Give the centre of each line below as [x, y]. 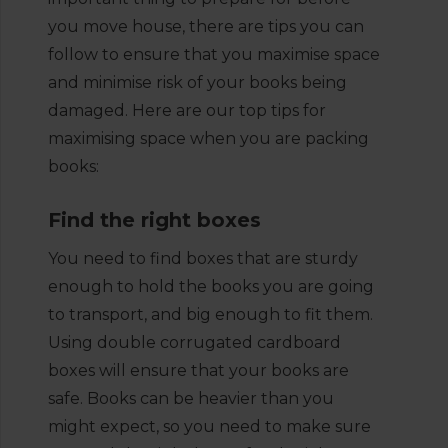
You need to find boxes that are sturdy [203, 258]
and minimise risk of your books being [197, 82]
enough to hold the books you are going [211, 286]
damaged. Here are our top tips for [187, 110]
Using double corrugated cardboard [194, 342]
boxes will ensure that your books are [198, 370]
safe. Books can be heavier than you [191, 398]
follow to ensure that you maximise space [214, 54]
